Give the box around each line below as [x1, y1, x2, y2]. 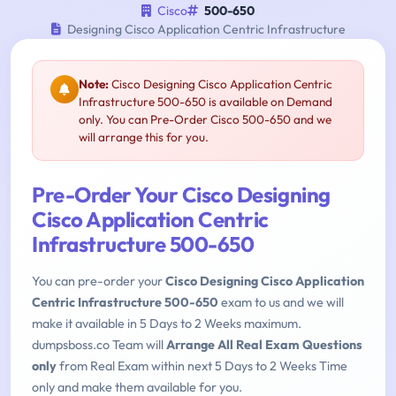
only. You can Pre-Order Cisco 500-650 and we [79, 111, 331, 128]
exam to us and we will [218, 294, 344, 311]
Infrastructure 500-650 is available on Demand [79, 94, 332, 110]
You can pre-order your [32, 273, 165, 290]
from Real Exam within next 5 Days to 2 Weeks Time [57, 358, 347, 375]
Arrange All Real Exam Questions [166, 337, 362, 354]
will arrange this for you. [79, 129, 209, 146]
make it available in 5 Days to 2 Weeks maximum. [32, 316, 301, 332]
